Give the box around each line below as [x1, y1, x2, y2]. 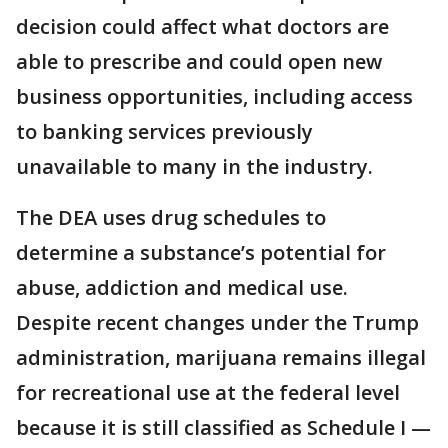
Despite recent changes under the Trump [16, 309, 419, 336]
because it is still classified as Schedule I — [16, 414, 431, 441]
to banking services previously [16, 118, 313, 145]
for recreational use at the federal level [16, 379, 400, 406]
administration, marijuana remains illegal [16, 344, 426, 371]
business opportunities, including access [16, 83, 413, 110]
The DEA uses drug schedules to [16, 204, 326, 231]
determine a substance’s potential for [16, 239, 386, 266]
